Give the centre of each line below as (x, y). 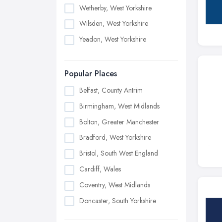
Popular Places (91, 74)
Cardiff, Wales (100, 169)
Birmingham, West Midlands (119, 106)
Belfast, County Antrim (111, 90)
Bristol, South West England (119, 153)
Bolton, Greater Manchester (119, 122)
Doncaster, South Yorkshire (118, 200)
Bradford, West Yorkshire (115, 138)
